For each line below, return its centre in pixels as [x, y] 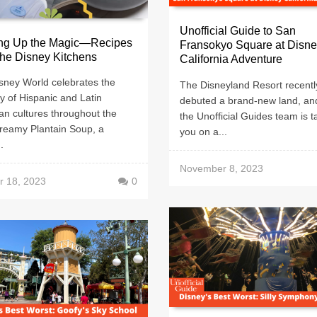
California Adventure [231, 59]
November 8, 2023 [221, 168]
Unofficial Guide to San [238, 31]
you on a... [203, 131]
